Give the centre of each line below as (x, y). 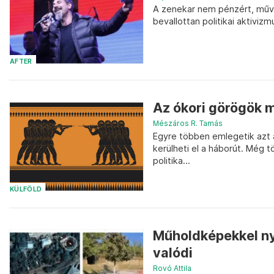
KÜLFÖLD (26, 189)
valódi (173, 252)
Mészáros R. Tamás (188, 124)
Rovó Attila (172, 268)
